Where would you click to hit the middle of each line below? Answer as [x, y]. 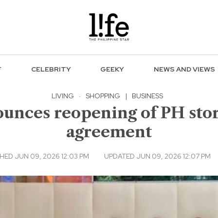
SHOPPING [103, 96]
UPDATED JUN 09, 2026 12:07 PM [157, 156]
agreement [109, 131]
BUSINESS [147, 96]
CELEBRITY [51, 69]
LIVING [63, 96]
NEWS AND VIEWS [185, 69]
